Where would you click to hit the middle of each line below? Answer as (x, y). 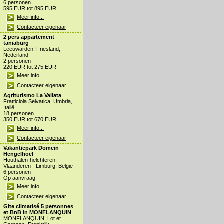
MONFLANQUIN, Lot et (32, 219)
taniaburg (16, 43)
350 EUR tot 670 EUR (30, 120)
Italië (9, 108)
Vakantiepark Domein (31, 148)
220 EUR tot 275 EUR (30, 67)
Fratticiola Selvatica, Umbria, (38, 102)
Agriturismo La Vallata (32, 96)
